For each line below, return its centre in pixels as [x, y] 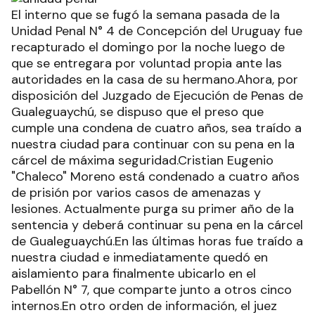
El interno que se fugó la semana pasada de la [146, 15]
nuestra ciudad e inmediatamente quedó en [140, 257]
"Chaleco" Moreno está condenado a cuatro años [155, 176]
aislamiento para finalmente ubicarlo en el [134, 274]
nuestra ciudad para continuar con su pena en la [153, 144]
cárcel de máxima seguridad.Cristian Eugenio [142, 160]
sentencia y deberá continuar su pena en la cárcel [157, 225]
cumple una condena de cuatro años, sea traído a [156, 128]
